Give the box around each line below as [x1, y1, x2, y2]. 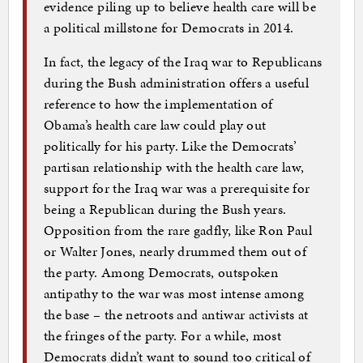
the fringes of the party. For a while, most [44, 325, 282, 345]
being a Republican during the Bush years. [44, 199, 287, 219]
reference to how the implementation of [44, 93, 273, 113]
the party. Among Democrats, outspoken [44, 262, 278, 282]
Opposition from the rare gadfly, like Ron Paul [44, 220, 313, 240]
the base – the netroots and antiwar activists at [44, 304, 309, 324]
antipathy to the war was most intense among [44, 283, 305, 303]
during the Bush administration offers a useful [44, 72, 310, 92]
